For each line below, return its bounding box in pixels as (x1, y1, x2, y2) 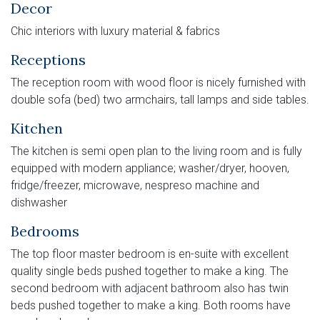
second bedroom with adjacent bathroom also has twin (11, 281, 289, 296)
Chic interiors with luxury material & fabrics (11, 24, 220, 39)
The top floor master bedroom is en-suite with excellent (11, 247, 289, 261)
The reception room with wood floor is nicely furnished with (11, 76, 306, 90)
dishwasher (11, 196, 67, 210)
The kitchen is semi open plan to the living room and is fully (11, 144, 302, 159)
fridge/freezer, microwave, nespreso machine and (11, 179, 259, 193)
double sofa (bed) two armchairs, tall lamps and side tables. (11, 93, 309, 107)
